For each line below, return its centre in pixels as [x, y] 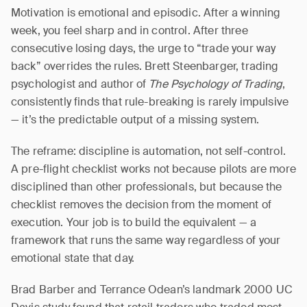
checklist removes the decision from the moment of [141, 205]
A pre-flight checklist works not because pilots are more [153, 169]
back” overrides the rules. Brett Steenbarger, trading [145, 66]
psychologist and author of [80, 84]
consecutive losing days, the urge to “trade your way [144, 48]
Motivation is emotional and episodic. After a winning [146, 13]
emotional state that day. [73, 258]
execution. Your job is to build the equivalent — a [134, 222]
